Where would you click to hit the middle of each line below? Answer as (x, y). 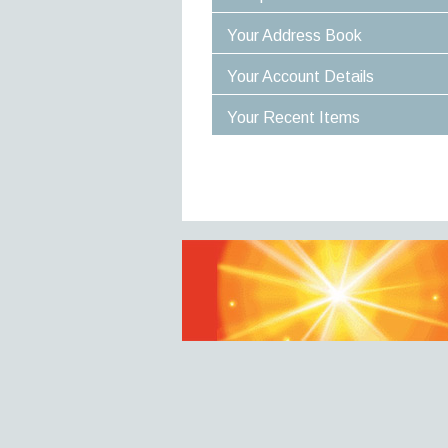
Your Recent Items (293, 117)
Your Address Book (294, 35)
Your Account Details (300, 76)
